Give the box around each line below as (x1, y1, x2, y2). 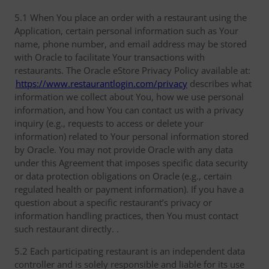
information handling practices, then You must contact (14, 210, 238, 222)
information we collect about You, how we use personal (14, 91, 244, 103)
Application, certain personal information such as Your (14, 25, 238, 37)
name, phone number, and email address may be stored (14, 38, 247, 50)
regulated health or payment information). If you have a (14, 183, 244, 195)
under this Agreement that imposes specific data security (14, 157, 248, 169)
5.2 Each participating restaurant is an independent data (14, 245, 245, 257)
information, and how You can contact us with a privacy (14, 104, 244, 116)
